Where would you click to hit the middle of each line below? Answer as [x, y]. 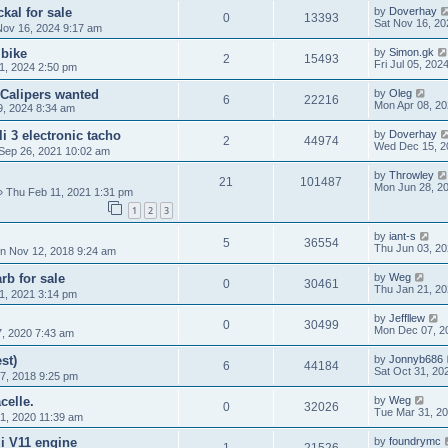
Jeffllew [407, 317]
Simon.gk [411, 52]
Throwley [411, 175]
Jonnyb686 [416, 358]
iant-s [402, 235]
